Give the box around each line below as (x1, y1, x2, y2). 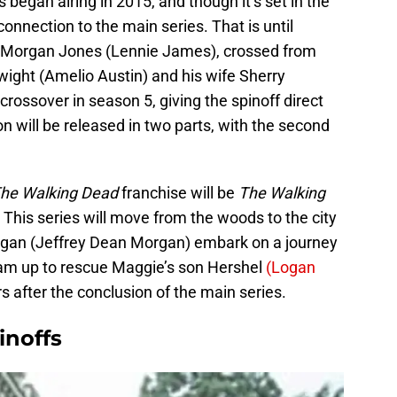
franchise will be (118, 183, 238, 202)
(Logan (262, 257, 315, 276)
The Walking (238, 183, 325, 202)
